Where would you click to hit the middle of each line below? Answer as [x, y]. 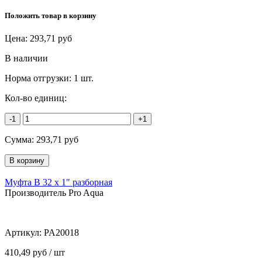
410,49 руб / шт [35, 253]
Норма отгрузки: [39, 78]
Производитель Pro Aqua [54, 193]
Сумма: [20, 140]
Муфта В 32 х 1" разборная [58, 182]
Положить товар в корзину [51, 16]
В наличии [26, 58]
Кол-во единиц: [36, 98]
